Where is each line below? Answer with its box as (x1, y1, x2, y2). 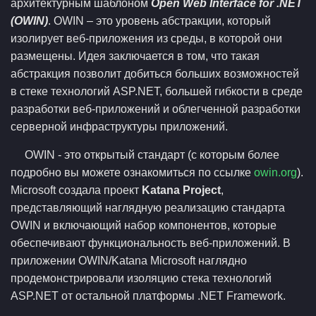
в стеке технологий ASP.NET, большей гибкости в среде (11, 85, 303, 97)
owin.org (254, 166, 297, 178)
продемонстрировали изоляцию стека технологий (11, 272, 272, 284)
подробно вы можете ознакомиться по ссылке (11, 166, 254, 178)
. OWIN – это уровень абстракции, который (48, 15, 271, 27)
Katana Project (142, 184, 221, 196)
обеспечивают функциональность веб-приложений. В (11, 237, 291, 249)
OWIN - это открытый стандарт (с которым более (25, 149, 279, 161)
